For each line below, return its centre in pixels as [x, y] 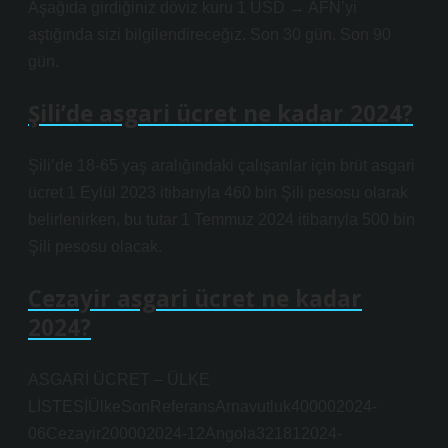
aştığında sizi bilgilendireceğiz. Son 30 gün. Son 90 [209, 34]
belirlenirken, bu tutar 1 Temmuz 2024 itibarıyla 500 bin [221, 219]
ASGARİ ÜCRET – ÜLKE [119, 379]
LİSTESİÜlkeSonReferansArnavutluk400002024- [202, 406]
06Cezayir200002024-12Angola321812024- [185, 433]
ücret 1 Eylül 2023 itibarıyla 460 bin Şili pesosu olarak [218, 192]
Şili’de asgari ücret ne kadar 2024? [220, 113]
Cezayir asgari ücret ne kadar [195, 298]
